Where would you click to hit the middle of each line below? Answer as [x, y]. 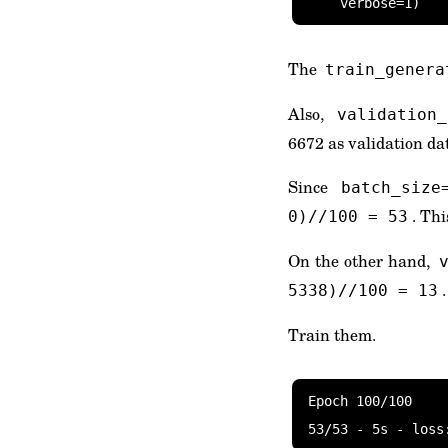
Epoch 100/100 [360, 401]
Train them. [332, 334]
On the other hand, [362, 260]
